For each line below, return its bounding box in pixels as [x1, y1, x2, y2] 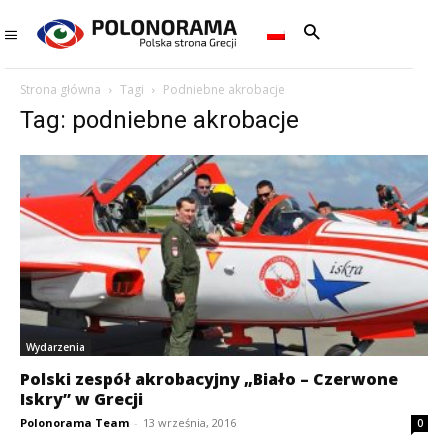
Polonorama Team [20, 415, 129, 431]
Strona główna [20, 81, 101, 98]
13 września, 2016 [143, 415, 236, 431]
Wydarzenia [26, 340, 85, 355]
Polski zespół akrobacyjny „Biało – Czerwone [20, 368, 398, 391]
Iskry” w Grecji [20, 388, 143, 411]
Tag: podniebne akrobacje [20, 106, 299, 134]
